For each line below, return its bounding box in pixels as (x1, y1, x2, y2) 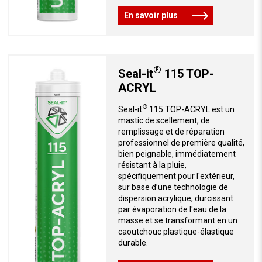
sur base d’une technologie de (118, 182, 228, 192)
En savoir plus (123, 11, 178, 20)
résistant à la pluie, (118, 160, 187, 170)
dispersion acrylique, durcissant (118, 193, 233, 203)
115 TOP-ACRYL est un (147, 104, 235, 114)
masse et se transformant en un (118, 215, 237, 225)
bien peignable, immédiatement (118, 149, 236, 158)
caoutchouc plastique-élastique (118, 226, 234, 236)
